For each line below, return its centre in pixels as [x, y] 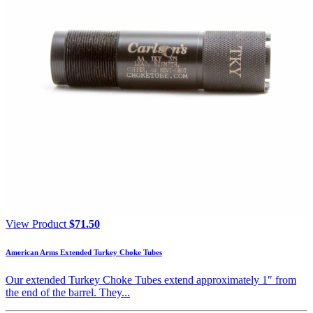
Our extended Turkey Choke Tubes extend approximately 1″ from [151, 280]
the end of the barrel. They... [68, 293]
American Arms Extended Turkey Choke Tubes [84, 253]
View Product [36, 224]
